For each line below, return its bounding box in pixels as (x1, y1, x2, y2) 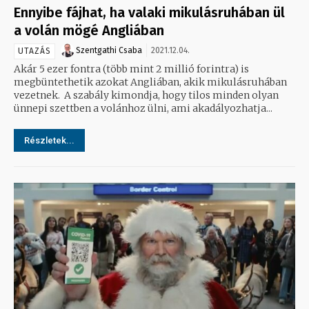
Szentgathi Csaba (76, 45, 142, 55)
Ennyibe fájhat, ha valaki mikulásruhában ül (14, 3, 285, 21)
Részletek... (24, 134, 74, 146)
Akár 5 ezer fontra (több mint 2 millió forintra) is (14, 62, 249, 75)
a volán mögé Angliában (14, 21, 164, 39)
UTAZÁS (18, 46, 51, 56)
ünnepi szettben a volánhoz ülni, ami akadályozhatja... (14, 101, 272, 114)
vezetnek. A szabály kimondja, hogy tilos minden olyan (14, 88, 64, 101)
